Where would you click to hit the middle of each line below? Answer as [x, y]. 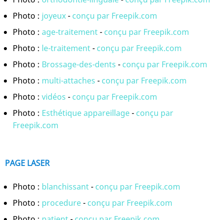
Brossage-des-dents [79, 64]
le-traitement [66, 48]
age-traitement [70, 32]
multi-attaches [69, 80]
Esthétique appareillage [87, 113]
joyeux [54, 15]
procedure [61, 203]
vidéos [54, 96]
